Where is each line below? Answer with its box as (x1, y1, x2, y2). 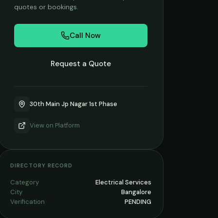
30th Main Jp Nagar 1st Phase (30, 100, 117, 108)
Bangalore (121, 188, 151, 196)
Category (10, 178, 39, 186)
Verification (10, 198, 45, 206)
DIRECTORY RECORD (10, 162, 73, 169)
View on (30, 121, 55, 129)
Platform (55, 121, 80, 129)
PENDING (125, 198, 151, 206)
